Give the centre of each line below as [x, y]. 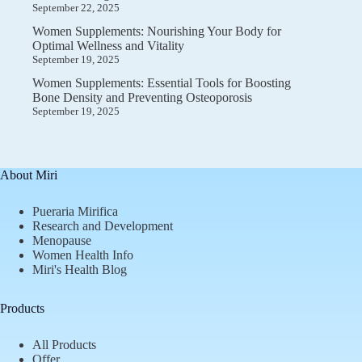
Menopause [62, 240]
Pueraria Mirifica [75, 211]
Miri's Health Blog [80, 269]
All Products [64, 344]
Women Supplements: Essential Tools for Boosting [162, 82]
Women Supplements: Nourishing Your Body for [157, 31]
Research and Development [103, 225]
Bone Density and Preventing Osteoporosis [142, 97]
